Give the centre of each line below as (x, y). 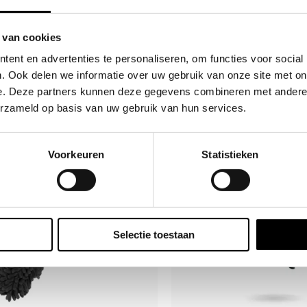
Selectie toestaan (153, 234)
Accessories (211, 12)
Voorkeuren (76, 154)
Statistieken (230, 154)
